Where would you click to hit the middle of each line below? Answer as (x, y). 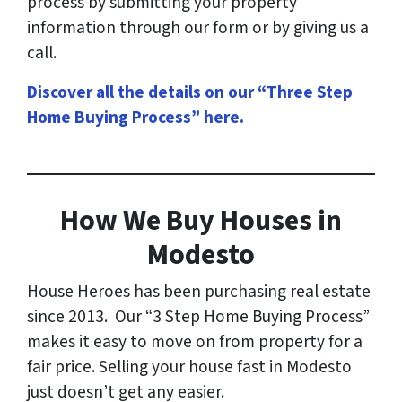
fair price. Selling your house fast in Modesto (189, 367)
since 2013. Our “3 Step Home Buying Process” (198, 317)
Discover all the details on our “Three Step (190, 93)
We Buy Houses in (232, 221)
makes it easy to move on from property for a (195, 342)
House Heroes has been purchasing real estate (199, 292)
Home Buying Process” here (133, 118)
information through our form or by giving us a (198, 28)
